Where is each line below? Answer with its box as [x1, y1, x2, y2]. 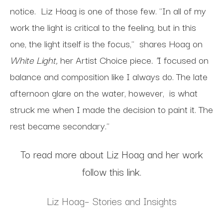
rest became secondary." [10, 117, 110, 133]
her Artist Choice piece [60, 52, 151, 67]
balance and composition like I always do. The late [10, 68, 208, 84]
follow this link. [82, 163, 141, 180]
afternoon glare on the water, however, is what [10, 85, 198, 100]
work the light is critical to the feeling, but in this [10, 19, 196, 34]
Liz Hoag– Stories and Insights [46, 192, 177, 209]
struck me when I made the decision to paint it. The [10, 101, 213, 116]
